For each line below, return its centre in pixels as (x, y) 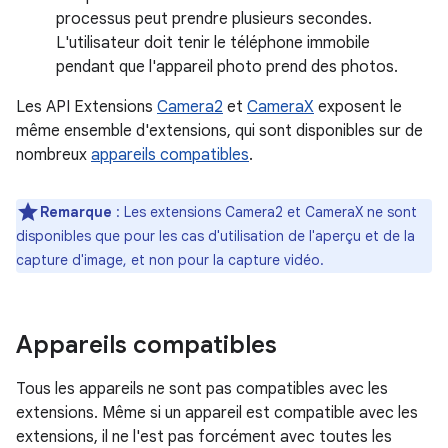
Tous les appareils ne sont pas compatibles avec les (202, 389)
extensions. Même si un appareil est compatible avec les (217, 413)
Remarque (76, 212)
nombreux (53, 155)
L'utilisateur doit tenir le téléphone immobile (213, 43)
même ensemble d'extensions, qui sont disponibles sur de (219, 131)
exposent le (358, 107)
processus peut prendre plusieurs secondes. (214, 19)
